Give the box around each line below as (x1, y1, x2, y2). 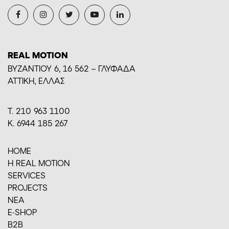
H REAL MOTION (8, 157, 70, 168)
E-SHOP (8, 207, 37, 217)
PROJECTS (8, 182, 48, 192)
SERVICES (8, 170, 45, 180)
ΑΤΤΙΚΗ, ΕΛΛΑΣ (8, 75, 64, 85)
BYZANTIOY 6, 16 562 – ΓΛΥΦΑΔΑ (8, 63, 135, 73)
